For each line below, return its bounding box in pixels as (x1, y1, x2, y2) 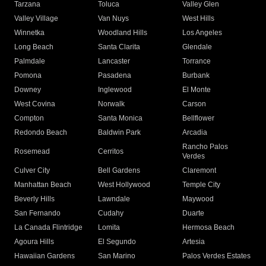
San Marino (98, 252, 136, 261)
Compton (14, 114, 44, 123)
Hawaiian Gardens (14, 252, 75, 261)
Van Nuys (98, 14, 129, 23)
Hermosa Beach (182, 223, 235, 232)
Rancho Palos (182, 142, 228, 151)
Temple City (182, 180, 220, 189)
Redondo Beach (14, 128, 67, 137)
